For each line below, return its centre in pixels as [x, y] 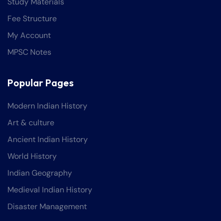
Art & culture [31, 123]
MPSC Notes [29, 52]
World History [32, 156]
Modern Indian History [47, 106]
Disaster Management [47, 207]
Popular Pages [40, 83]
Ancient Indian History [48, 140]
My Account [29, 36]
